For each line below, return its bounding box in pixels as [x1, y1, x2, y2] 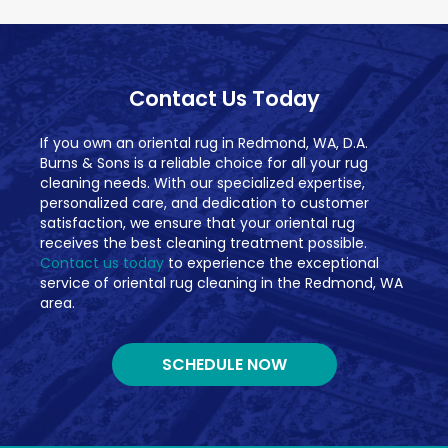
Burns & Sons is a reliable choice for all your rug [40, 153, 368, 174]
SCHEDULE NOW [161, 353, 287, 377]
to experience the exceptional [164, 253, 379, 274]
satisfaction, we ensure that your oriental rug [40, 213, 355, 234]
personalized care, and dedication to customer [40, 193, 369, 214]
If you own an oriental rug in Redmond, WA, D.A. [40, 133, 368, 154]
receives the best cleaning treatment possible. [40, 233, 367, 254]
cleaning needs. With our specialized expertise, [40, 173, 365, 194]
